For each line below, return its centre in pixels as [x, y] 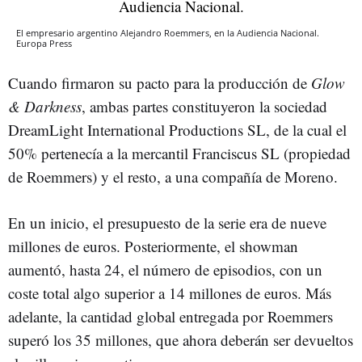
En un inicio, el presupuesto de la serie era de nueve [167, 222]
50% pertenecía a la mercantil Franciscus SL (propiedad [179, 153]
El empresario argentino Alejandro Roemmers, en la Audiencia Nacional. [168, 32]
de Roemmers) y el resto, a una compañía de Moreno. [173, 176]
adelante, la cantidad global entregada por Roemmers [170, 316]
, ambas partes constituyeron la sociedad [204, 106]
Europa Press [44, 43]
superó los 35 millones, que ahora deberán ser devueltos [181, 339]
